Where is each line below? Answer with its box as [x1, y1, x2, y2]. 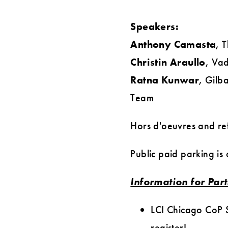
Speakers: [130, 20, 179, 34]
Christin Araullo [130, 55, 206, 69]
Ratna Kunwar [130, 73, 199, 87]
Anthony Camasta [130, 38, 216, 51]
